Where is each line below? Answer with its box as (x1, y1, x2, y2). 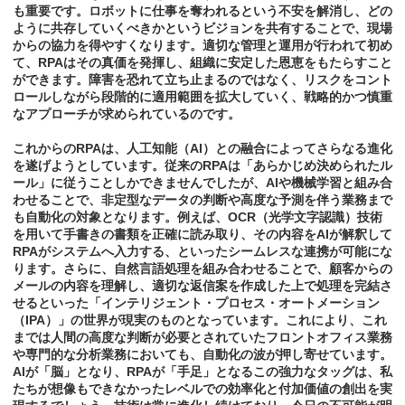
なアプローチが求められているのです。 (13, 107, 240, 122)
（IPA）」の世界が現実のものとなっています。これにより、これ (13, 313, 387, 328)
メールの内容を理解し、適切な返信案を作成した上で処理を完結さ (13, 278, 392, 294)
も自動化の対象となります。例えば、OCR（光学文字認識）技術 (13, 210, 382, 225)
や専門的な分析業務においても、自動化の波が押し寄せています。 (13, 347, 392, 363)
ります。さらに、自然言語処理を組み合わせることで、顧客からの (13, 261, 392, 277)
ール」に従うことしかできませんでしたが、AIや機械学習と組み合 (13, 175, 392, 191)
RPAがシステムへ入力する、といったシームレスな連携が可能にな (13, 244, 392, 259)
